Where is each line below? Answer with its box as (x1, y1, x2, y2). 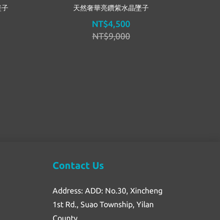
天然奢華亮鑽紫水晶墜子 (73, 3, 149, 12)
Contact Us (53, 160, 104, 171)
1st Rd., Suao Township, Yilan (53, 200, 154, 209)
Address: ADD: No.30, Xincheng (53, 186, 163, 195)
